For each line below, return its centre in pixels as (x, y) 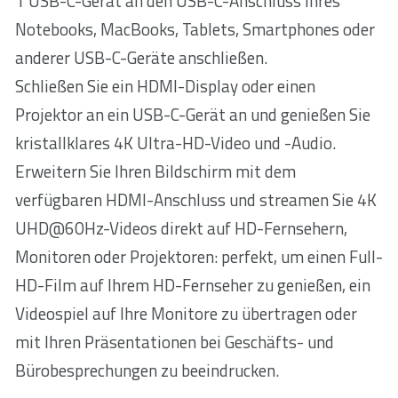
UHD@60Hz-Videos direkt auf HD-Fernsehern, (181, 229)
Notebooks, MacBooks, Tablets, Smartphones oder (195, 30)
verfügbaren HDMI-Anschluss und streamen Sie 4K (196, 200)
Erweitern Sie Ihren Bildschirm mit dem (155, 172)
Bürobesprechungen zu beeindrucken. (147, 371)
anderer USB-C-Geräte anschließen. (141, 58)
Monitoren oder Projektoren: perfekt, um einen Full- (199, 257)
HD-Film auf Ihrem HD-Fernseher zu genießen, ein (193, 286)
